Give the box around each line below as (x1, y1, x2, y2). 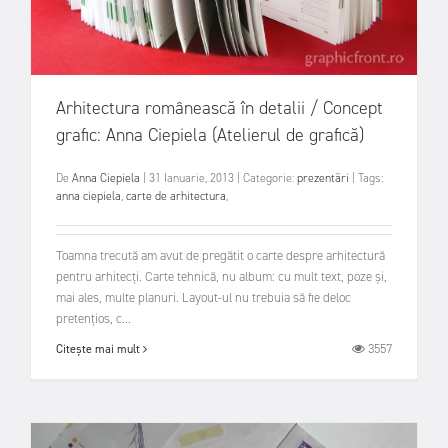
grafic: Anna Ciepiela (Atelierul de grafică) (56, 123, 364, 148)
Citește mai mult (56, 341, 143, 358)
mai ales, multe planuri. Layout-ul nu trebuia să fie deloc (56, 288, 351, 306)
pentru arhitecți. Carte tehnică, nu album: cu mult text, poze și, (56, 267, 387, 285)
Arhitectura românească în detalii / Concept (56, 96, 383, 121)
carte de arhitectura (126, 188, 226, 205)
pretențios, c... (56, 309, 131, 327)
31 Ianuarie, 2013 (149, 170, 237, 187)
